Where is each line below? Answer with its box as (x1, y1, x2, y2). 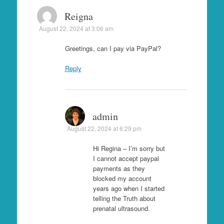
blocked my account (92, 173, 151, 183)
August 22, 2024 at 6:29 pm (66, 123, 141, 132)
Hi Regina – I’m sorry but (92, 143, 165, 153)
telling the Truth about (92, 193, 155, 203)
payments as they (92, 163, 145, 173)
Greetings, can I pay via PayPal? (64, 43, 161, 53)
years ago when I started (92, 183, 164, 193)
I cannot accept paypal (92, 153, 159, 163)
